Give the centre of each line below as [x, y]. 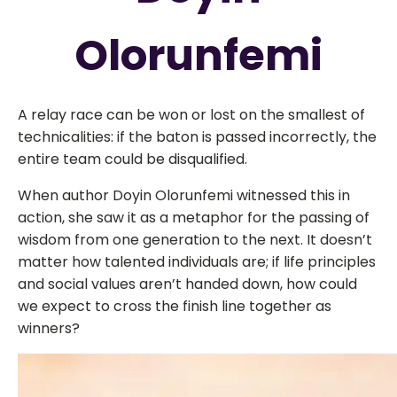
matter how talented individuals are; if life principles [197, 262]
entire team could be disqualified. [132, 159]
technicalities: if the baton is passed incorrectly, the [197, 137]
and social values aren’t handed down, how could [187, 284]
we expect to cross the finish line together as [175, 306]
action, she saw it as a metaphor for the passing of [194, 218]
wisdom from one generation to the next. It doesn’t [195, 240]
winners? [49, 328]
